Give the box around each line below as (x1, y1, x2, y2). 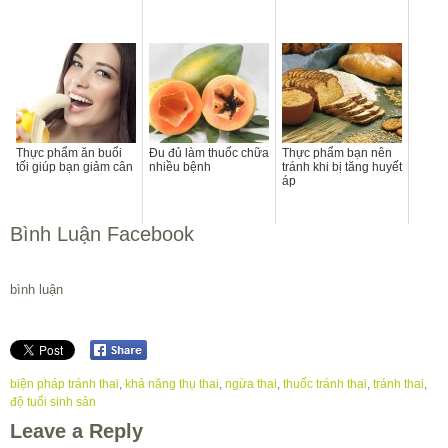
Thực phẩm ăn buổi (16, 145, 122, 160)
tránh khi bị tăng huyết (282, 159, 402, 174)
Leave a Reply (10, 420, 143, 443)
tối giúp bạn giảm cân (16, 159, 133, 174)
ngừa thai (225, 377, 277, 392)
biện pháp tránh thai (10, 377, 119, 392)
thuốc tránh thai (283, 377, 367, 392)
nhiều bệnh (149, 159, 211, 174)
